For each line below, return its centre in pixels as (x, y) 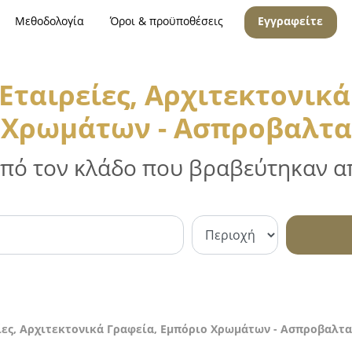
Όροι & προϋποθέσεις (167, 21)
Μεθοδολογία (49, 21)
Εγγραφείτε (291, 21)
